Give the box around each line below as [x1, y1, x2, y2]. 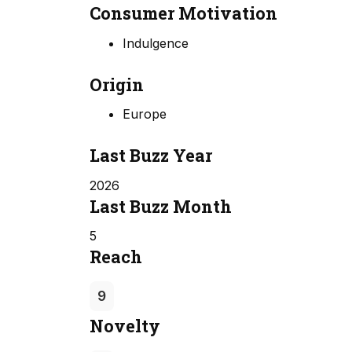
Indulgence [122, 35, 189, 51]
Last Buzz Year [90, 144, 212, 167]
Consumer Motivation [90, 2, 277, 25]
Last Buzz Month [90, 194, 232, 218]
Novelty [90, 314, 160, 338]
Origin [90, 72, 144, 96]
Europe [122, 106, 167, 123]
